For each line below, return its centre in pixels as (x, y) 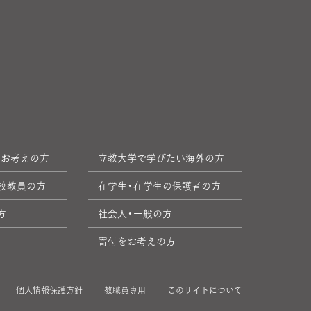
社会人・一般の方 (135, 213)
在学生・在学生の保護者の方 (159, 185)
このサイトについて (205, 290)
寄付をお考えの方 (137, 241)
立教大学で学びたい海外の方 (161, 158)
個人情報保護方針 (49, 290)
